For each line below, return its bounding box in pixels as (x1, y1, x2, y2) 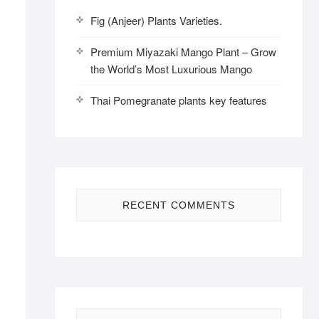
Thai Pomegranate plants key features (90, 93, 267, 108)
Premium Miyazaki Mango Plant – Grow (90, 44, 276, 59)
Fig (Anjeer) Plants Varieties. (90, 13, 222, 28)
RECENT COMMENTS (122, 199, 235, 211)
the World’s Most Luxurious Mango (90, 61, 252, 76)
